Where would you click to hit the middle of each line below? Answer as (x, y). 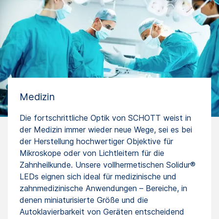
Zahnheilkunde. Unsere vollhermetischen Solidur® (108, 164)
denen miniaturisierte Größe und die (84, 200)
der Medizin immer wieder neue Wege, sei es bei (106, 129)
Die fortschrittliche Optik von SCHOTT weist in (105, 118)
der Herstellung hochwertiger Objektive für (96, 141)
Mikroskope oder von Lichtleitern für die (92, 153)
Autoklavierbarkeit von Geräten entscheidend (102, 211)
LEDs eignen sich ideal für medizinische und (98, 176)
